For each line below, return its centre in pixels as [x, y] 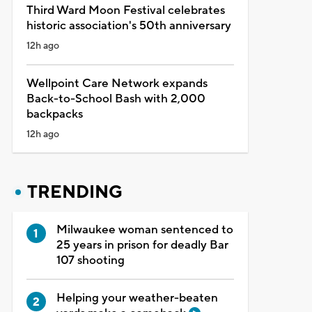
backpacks [54, 114]
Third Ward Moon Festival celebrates [125, 10]
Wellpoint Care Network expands [117, 83]
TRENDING [75, 192]
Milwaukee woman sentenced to [145, 229]
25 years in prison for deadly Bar [142, 245]
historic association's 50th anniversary [128, 25]
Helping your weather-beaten [137, 298]
